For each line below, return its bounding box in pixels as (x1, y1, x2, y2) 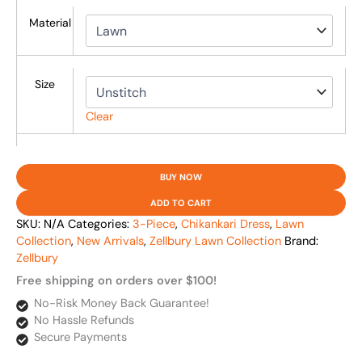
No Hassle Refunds (33, 313, 134, 329)
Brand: (284, 233, 318, 249)
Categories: (68, 216, 133, 232)
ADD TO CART (150, 196, 212, 208)
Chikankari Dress (181, 216, 270, 232)
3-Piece (133, 216, 175, 232)
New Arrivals (77, 233, 144, 249)
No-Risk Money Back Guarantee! (33, 296, 209, 312)
